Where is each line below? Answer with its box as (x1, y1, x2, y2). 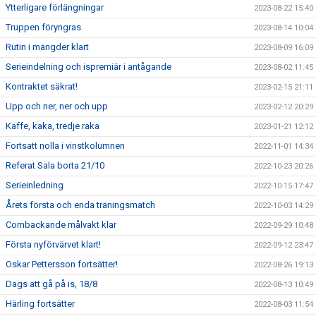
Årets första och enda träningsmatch (6, 199, 155, 210)
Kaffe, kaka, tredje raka (6, 120, 99, 131)
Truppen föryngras (6, 21, 81, 32)
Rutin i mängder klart (6, 41, 89, 52)
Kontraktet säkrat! (6, 80, 78, 92)
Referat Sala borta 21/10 (6, 159, 104, 171)
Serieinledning (6, 179, 63, 190)
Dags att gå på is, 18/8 (6, 278, 97, 289)
